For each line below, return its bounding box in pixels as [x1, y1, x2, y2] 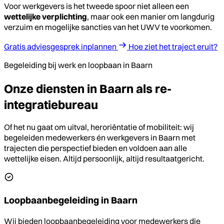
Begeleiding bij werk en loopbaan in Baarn [4, 59, 152, 70]
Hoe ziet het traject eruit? [128, 41, 217, 51]
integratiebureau [4, 96, 98, 112]
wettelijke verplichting [4, 11, 87, 21]
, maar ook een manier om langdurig [87, 11, 214, 21]
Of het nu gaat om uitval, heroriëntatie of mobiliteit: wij [4, 122, 194, 132]
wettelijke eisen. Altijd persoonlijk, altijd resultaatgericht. [4, 153, 204, 164]
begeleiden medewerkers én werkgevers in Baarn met [4, 132, 195, 143]
